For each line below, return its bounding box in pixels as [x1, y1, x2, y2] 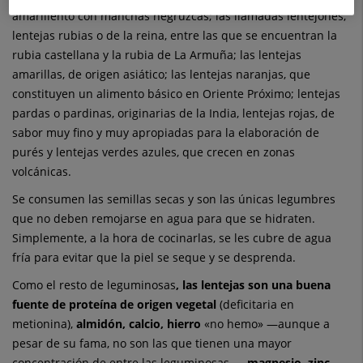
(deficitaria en [220, 297, 294, 313]
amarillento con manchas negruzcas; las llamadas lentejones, [12, 8, 346, 24]
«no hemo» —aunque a [201, 316, 330, 332]
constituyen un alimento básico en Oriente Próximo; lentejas [12, 86, 340, 102]
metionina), [12, 316, 76, 332]
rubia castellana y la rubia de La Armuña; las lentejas [12, 47, 301, 63]
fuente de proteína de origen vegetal [12, 297, 220, 313]
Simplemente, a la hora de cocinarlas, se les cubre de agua [12, 230, 331, 246]
